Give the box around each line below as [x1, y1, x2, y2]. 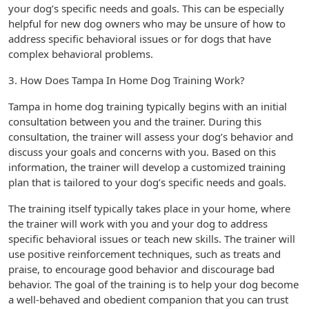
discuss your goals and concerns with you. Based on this [8, 145, 276, 159]
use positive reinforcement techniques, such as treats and [8, 247, 281, 261]
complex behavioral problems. [8, 47, 153, 61]
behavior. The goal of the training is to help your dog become [8, 277, 299, 291]
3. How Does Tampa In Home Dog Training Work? [8, 73, 245, 87]
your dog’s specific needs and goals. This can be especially [8, 1, 284, 15]
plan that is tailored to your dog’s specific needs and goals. [8, 175, 286, 189]
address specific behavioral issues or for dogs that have [8, 32, 271, 46]
